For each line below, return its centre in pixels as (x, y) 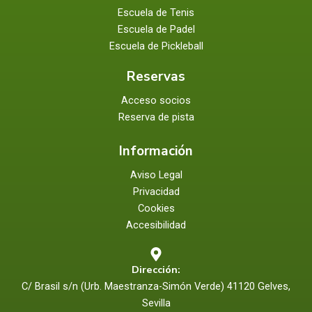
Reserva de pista (156, 117)
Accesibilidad (156, 225)
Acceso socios (156, 100)
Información (156, 151)
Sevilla (156, 303)
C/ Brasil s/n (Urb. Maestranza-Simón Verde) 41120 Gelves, (156, 286)
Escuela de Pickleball (156, 46)
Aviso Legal (156, 174)
